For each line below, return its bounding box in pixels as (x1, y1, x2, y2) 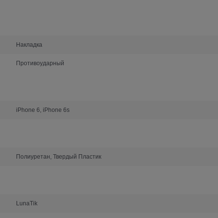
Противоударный (16, 59, 65, 67)
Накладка (16, 41, 43, 48)
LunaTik (16, 200, 38, 207)
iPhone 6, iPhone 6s (16, 106, 70, 113)
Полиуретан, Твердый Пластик (16, 153, 102, 160)
